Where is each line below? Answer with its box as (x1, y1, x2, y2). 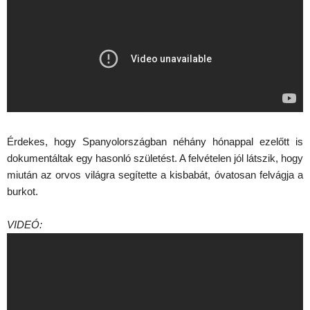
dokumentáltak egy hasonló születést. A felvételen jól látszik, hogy (7, 152, 303, 164)
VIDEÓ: (7, 218, 42, 230)
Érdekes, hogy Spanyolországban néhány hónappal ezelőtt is (7, 135, 303, 147)
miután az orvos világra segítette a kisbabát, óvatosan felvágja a (7, 168, 303, 181)
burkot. (7, 185, 38, 197)
